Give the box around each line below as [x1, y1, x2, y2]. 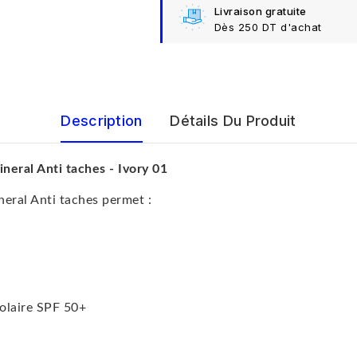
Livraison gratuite [214, 5, 307, 18]
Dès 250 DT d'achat [214, 21, 322, 34]
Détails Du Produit [170, 112, 296, 130]
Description [61, 112, 143, 130]
